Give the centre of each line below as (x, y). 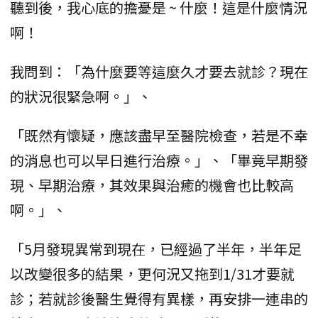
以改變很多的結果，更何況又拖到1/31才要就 (152, 273)
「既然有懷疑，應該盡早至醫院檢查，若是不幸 (159, 135)
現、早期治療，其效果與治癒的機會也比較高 (152, 185)
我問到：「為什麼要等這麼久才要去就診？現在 (159, 71)
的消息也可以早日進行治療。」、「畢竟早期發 (159, 160)
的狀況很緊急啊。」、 (81, 96)
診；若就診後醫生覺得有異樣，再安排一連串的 (159, 298)
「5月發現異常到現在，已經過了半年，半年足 (156, 248)
